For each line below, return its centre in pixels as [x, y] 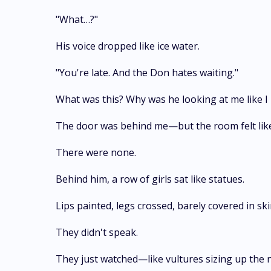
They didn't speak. [97, 232]
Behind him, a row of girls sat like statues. [150, 179]
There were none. [96, 152]
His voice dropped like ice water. [128, 46]
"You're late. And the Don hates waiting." [147, 73]
